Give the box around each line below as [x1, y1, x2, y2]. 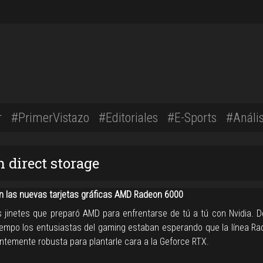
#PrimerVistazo [11, 110, 89, 125]
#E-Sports [167, 110, 217, 125]
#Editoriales [99, 110, 158, 125]
